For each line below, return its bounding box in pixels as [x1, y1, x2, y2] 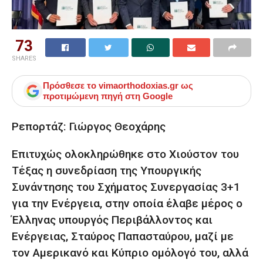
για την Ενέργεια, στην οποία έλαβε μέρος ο [12, 196, 242, 210]
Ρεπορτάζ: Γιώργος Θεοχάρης [12, 119, 166, 133]
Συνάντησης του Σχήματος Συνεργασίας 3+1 [12, 180, 240, 194]
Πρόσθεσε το [43, 80, 99, 91]
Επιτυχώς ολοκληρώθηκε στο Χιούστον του [12, 147, 239, 161]
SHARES [12, 55, 36, 63]
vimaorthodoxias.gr [99, 80, 178, 91]
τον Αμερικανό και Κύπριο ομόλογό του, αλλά [12, 245, 248, 259]
